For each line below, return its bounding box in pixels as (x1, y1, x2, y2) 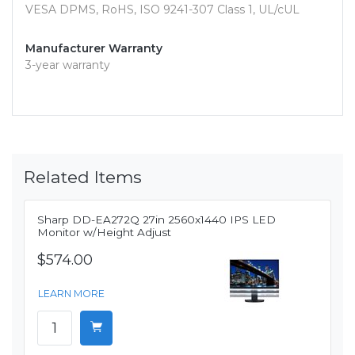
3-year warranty (25, 58, 110, 73)
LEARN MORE (38, 288, 105, 300)
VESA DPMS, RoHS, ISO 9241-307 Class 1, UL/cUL (25, 2, 300, 17)
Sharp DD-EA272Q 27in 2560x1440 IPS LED (37, 213, 276, 227)
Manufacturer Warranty (25, 41, 162, 56)
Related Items (24, 166, 142, 188)
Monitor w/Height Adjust (37, 226, 171, 239)
